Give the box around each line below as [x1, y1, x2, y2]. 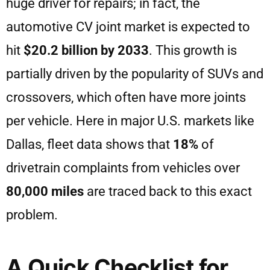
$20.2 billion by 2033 [24, 43, 149, 58]
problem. [6, 207, 58, 223]
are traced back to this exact [84, 184, 252, 199]
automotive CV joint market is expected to [6, 19, 250, 35]
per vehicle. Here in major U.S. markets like [6, 113, 254, 129]
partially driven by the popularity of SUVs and [6, 66, 263, 82]
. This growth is [149, 43, 237, 58]
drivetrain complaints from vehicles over [6, 160, 240, 176]
